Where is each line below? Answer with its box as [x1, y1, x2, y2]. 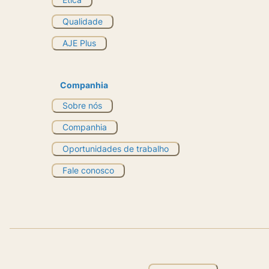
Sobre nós [62, 100, 102, 110]
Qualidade [62, 16, 103, 26]
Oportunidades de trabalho [62, 143, 169, 154]
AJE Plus [62, 37, 96, 48]
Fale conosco [62, 165, 114, 175]
